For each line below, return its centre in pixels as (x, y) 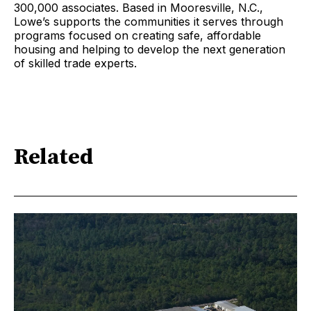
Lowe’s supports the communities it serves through (149, 21)
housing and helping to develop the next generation (150, 49)
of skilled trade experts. (75, 63)
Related (53, 158)
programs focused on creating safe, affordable (137, 35)
